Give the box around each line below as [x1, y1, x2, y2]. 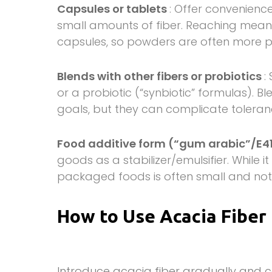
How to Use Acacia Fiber [57, 206, 267, 226]
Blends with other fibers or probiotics [57, 69, 265, 84]
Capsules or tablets [57, 1, 170, 16]
